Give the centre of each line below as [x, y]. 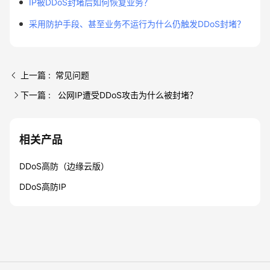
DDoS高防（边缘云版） [64, 166]
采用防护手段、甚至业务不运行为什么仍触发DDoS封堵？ [137, 24]
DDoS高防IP [43, 187]
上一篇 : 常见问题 [55, 75]
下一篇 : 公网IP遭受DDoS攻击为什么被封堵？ [109, 95]
